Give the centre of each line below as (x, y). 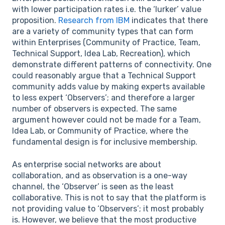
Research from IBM (94, 21)
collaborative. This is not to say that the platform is (109, 197)
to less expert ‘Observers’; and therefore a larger (103, 98)
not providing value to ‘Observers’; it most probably (108, 208)
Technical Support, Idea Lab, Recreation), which (101, 54)
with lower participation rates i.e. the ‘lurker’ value (107, 10)
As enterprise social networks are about (87, 164)
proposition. (35, 21)
